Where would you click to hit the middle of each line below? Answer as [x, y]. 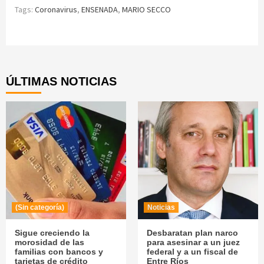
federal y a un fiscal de [192, 252]
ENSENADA [100, 10]
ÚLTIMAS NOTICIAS [61, 82]
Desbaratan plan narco [192, 233]
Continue [52, 40]
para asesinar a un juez [193, 242]
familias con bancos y [59, 252]
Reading [49, 60]
